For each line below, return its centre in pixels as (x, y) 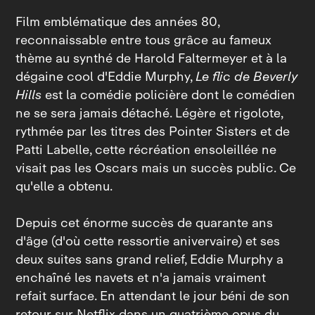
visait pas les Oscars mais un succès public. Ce (156, 168)
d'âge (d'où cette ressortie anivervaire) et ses (148, 242)
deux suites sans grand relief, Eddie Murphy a (150, 260)
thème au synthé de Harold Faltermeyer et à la (152, 59)
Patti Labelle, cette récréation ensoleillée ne (146, 150)
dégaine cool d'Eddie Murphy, (106, 77)
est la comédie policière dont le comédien (169, 95)
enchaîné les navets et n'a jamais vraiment (141, 278)
